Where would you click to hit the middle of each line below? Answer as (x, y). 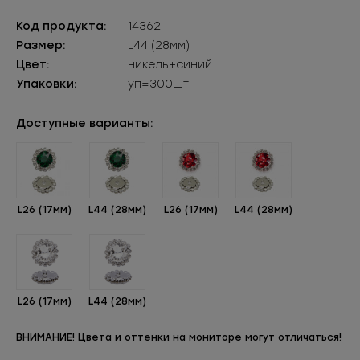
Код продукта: (61, 26)
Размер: (41, 45)
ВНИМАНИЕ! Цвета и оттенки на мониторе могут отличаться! (179, 337)
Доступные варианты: (85, 123)
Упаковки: (47, 84)
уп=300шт (158, 84)
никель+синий (170, 65)
